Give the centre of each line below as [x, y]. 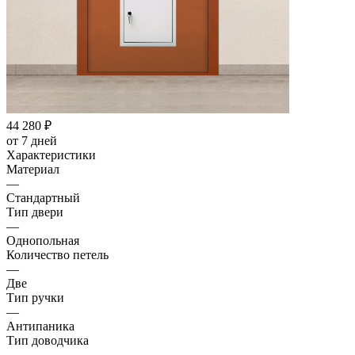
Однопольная [43, 240]
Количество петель [57, 254]
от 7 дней [32, 140]
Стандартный [43, 197]
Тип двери [35, 212]
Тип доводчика [48, 340]
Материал [33, 169]
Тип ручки [35, 297]
